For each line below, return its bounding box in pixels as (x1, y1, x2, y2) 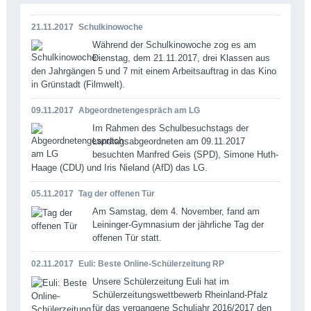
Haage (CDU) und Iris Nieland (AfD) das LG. (31, 162, 208, 173)
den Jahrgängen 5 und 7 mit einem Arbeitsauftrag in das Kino (31, 65, 276, 76)
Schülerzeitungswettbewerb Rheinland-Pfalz (92, 289, 268, 300)
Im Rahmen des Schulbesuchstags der (92, 122, 249, 133)
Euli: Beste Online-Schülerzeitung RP (78, 258, 224, 269)
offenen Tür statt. (92, 232, 162, 243)
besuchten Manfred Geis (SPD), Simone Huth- (92, 149, 278, 160)
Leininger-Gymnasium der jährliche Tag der (92, 219, 264, 230)
